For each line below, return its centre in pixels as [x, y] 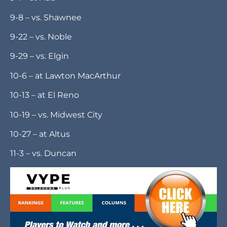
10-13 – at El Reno [45, 167]
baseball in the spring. [54, 12]
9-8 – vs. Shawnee [46, 90]
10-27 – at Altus [40, 206]
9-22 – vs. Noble [41, 109]
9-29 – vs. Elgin [40, 129]
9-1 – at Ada [33, 70]
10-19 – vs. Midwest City [56, 187]
